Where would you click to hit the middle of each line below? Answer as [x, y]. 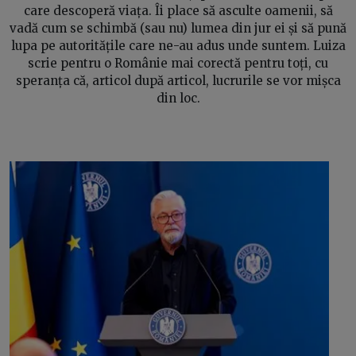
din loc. [178, 98]
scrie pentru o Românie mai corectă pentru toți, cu [178, 63]
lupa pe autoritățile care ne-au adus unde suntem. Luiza [178, 45]
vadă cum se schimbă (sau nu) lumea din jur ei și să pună [178, 28]
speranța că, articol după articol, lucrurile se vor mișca [178, 80]
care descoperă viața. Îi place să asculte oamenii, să [178, 10]
